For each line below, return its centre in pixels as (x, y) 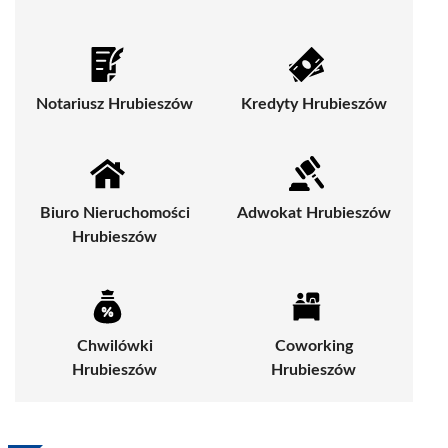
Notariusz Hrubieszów (114, 103)
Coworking (313, 345)
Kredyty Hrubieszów (313, 103)
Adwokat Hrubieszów (313, 212)
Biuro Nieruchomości (114, 212)
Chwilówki (114, 345)
